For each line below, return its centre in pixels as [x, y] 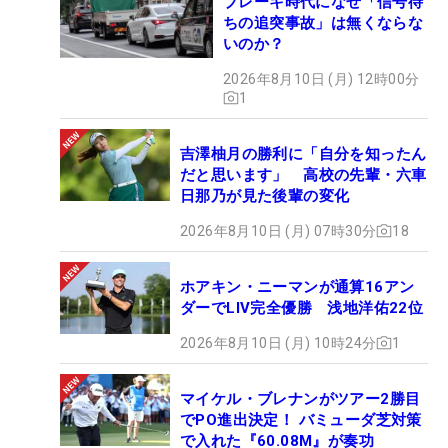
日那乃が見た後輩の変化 [265, 195]
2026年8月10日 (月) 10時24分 [278, 342]
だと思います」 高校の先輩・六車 [303, 174]
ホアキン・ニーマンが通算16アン [297, 286]
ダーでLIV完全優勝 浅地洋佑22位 [302, 307]
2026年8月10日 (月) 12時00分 [321, 78]
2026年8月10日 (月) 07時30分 [278, 230]
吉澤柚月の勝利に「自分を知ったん [303, 153]
